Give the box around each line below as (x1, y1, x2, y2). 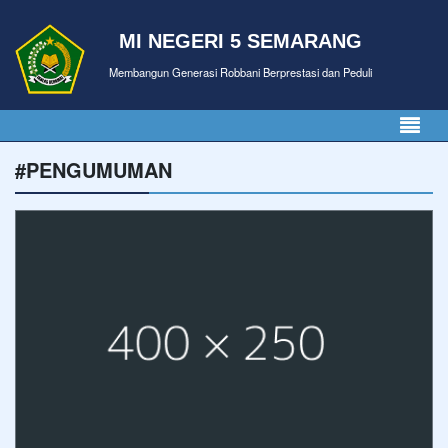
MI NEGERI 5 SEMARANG (119, 29, 362, 52)
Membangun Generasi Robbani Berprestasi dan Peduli (109, 63, 372, 80)
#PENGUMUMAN (15, 155, 172, 184)
